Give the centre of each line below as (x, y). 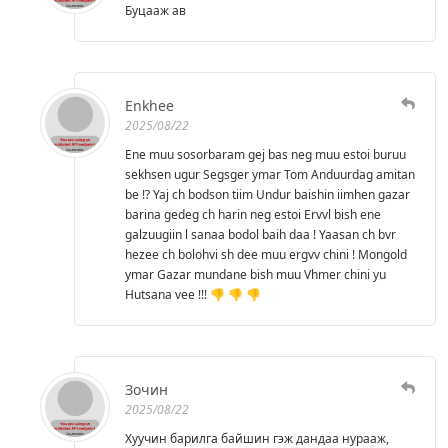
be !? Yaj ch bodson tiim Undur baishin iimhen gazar (267, 194)
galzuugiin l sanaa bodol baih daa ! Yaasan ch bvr (260, 234)
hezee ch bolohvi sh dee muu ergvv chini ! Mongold (266, 254)
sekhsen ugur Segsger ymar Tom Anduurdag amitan (270, 174)
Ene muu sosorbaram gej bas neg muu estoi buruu (265, 154)
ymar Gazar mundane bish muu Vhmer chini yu (255, 274)
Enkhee (149, 105)
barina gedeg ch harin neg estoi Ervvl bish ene (253, 214)
